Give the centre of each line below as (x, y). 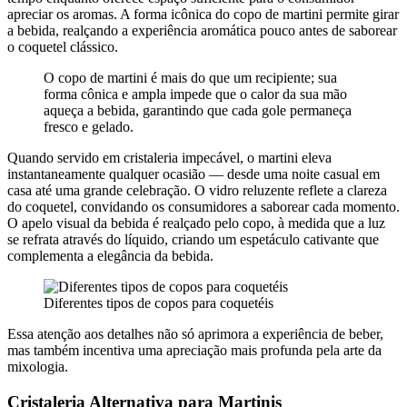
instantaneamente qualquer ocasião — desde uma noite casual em (194, 174)
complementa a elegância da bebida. (110, 255)
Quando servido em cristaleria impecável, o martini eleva (169, 157)
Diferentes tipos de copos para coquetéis (159, 303)
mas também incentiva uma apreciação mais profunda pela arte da (194, 350)
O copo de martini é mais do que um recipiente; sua (190, 77)
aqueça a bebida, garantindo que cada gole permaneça (198, 110)
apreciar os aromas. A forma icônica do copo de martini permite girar (203, 14)
